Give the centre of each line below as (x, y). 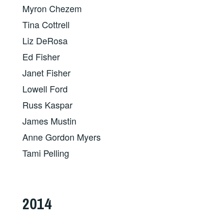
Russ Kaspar (48, 104)
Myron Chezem (52, 8)
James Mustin (50, 120)
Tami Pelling (46, 153)
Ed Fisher (41, 56)
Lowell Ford (45, 88)
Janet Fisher (47, 72)
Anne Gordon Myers (62, 136)
